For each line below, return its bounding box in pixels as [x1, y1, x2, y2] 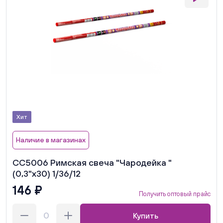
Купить [132, 211, 158, 220]
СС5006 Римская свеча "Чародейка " [12, 157, 172, 168]
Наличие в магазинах [16, 135, 86, 144]
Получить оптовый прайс [139, 190, 211, 198]
